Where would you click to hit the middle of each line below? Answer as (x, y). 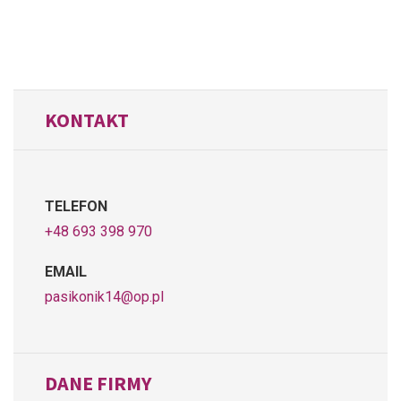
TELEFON (76, 206)
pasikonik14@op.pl (104, 296)
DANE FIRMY (98, 383)
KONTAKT (87, 119)
